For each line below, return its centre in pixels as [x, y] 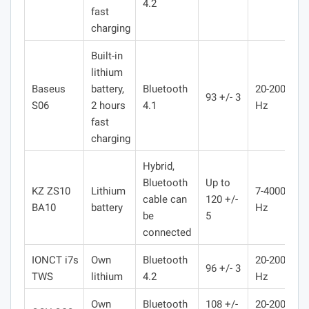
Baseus [49, 89]
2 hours [108, 105]
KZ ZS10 [51, 191]
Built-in [107, 56]
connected [167, 232]
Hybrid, [159, 166]
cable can [165, 199]
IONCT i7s [55, 260]
